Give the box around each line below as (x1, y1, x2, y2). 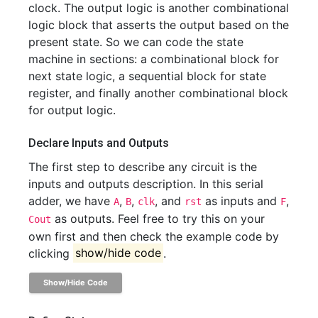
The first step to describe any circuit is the (28, 159, 257, 174)
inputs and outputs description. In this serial (28, 176, 263, 191)
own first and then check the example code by (28, 229, 279, 243)
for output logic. (28, 102, 116, 117)
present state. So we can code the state (28, 34, 243, 49)
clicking (28, 246, 73, 261)
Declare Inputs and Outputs (28, 136, 169, 150)
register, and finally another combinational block (28, 85, 288, 100)
